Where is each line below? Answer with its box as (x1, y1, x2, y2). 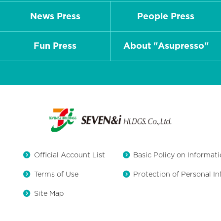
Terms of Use (34, 170, 78, 179)
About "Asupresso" (123, 40, 209, 51)
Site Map (34, 188, 64, 197)
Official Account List (34, 150, 105, 159)
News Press (30, 10, 80, 21)
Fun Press (34, 40, 76, 51)
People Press (137, 10, 194, 21)
